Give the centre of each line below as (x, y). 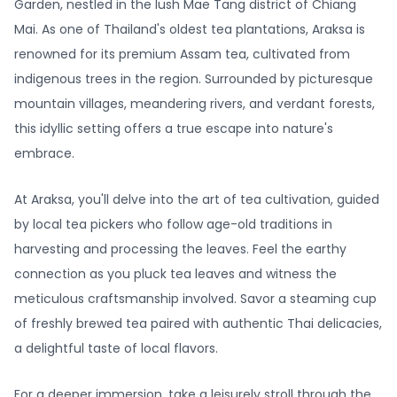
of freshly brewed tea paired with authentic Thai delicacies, (198, 323)
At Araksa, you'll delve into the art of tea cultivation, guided (197, 199)
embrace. (44, 153)
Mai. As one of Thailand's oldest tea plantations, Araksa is (190, 29)
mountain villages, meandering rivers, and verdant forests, (195, 104)
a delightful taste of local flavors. (116, 348)
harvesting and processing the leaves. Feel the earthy (180, 249)
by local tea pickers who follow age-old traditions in (173, 224)
